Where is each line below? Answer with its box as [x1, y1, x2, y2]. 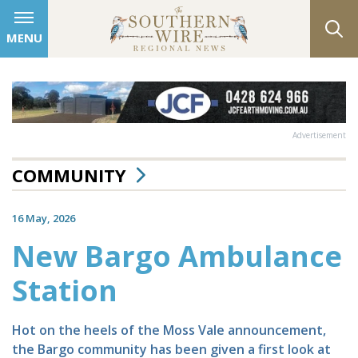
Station [12, 270, 117, 310]
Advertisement [292, 129, 346, 141]
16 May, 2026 [12, 210, 75, 225]
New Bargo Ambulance [12, 236, 342, 276]
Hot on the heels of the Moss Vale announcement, [12, 320, 326, 339]
